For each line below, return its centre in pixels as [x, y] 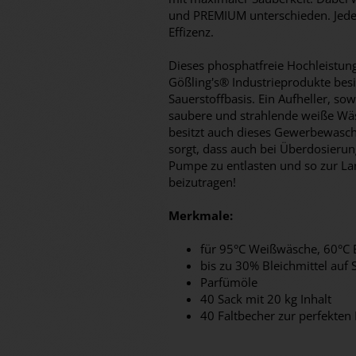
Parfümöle [229, 282]
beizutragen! [202, 182]
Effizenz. [191, 32]
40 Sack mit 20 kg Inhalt [266, 299]
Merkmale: [201, 215]
